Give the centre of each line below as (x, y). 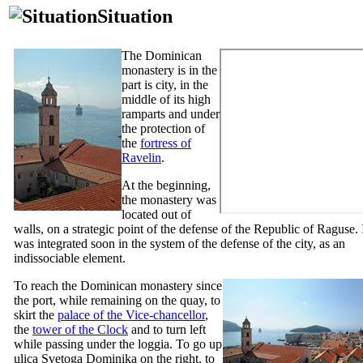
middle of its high (166, 99)
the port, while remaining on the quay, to (117, 300)
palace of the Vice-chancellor (131, 314)
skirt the (36, 314)
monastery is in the (169, 70)
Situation (135, 16)
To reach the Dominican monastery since (118, 285)
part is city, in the (165, 84)
